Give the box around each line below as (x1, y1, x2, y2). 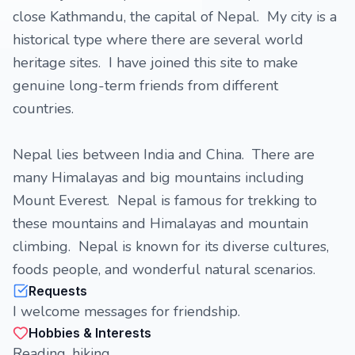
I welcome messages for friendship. (13, 302, 240, 321)
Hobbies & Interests (29, 325, 151, 341)
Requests (29, 283, 87, 299)
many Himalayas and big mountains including (13, 168, 304, 187)
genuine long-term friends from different (13, 76, 278, 95)
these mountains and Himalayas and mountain (13, 214, 308, 233)
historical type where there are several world (13, 30, 303, 49)
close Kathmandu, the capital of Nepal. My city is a (13, 7, 337, 26)
